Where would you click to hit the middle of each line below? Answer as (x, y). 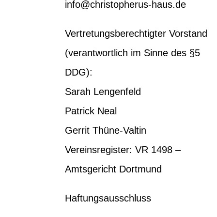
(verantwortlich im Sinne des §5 (133, 53)
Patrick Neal (91, 111)
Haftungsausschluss (108, 198)
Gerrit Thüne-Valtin (106, 130)
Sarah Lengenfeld (103, 91)
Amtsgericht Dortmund (114, 169)
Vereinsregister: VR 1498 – (123, 149)
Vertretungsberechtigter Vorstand (136, 33)
